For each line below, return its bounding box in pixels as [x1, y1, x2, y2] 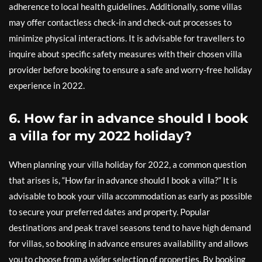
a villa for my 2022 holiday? [9, 128, 192, 144]
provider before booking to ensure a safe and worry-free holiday [9, 64, 252, 75]
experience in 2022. [9, 80, 85, 91]
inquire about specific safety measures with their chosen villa [9, 49, 242, 59]
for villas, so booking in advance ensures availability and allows [9, 238, 249, 249]
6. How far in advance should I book [9, 111, 249, 126]
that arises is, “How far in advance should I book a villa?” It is [9, 175, 237, 185]
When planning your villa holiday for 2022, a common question [9, 159, 246, 170]
